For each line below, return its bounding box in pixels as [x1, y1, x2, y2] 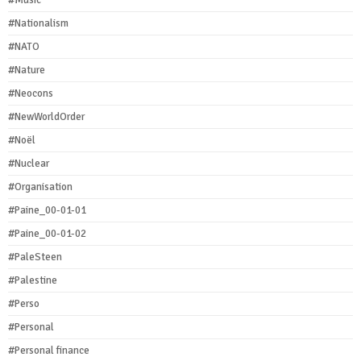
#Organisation [8, 180, 73, 193]
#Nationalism [8, 16, 68, 30]
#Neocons [8, 86, 53, 100]
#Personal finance [8, 343, 89, 357]
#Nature [8, 63, 45, 77]
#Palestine [8, 273, 57, 287]
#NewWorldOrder [8, 110, 85, 123]
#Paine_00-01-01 [8, 203, 86, 217]
